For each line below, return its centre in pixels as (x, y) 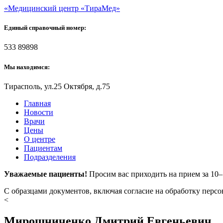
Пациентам (43, 148)
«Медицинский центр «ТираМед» (62, 8)
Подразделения (50, 157)
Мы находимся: (27, 67)
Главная (37, 103)
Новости (39, 112)
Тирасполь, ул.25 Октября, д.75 (57, 86)
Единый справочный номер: (45, 28)
